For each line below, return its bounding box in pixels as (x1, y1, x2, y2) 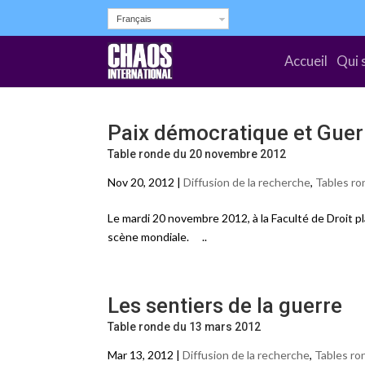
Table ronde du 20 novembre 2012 (108, 147, 286, 161)
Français (117, 14, 152, 24)
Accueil (284, 52, 328, 69)
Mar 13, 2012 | (108, 348, 182, 362)
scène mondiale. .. (108, 230, 207, 244)
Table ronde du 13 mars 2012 (108, 320, 261, 333)
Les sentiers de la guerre (108, 293, 342, 318)
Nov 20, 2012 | (108, 175, 183, 189)
